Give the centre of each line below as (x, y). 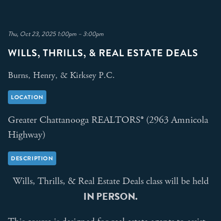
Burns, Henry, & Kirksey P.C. (61, 75)
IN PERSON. (110, 196)
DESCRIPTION (32, 158)
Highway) (27, 135)
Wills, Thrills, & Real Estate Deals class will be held (110, 181)
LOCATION (27, 97)
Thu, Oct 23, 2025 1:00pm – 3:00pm (59, 34)
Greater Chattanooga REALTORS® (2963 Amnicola (108, 120)
